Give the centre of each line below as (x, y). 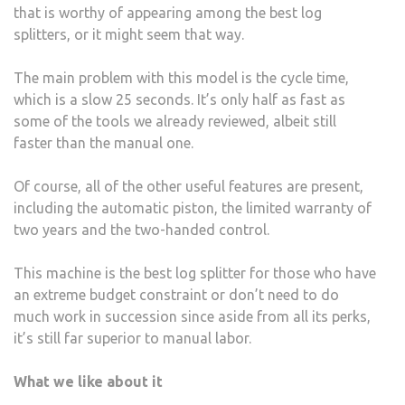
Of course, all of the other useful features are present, (188, 186)
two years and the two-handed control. (141, 229)
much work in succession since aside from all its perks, (192, 316)
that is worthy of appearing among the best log (168, 12)
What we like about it (88, 381)
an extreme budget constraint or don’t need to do (176, 294)
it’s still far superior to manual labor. (132, 338)
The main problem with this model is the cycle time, (181, 77)
